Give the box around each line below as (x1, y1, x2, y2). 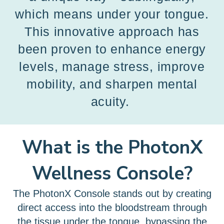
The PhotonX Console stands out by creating (12, 188, 211, 199)
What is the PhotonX (21, 135, 202, 160)
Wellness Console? (31, 161, 192, 186)
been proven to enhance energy (17, 42, 206, 56)
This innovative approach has (24, 24, 199, 38)
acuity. (90, 94, 133, 108)
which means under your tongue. (15, 7, 209, 21)
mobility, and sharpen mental (26, 77, 197, 91)
